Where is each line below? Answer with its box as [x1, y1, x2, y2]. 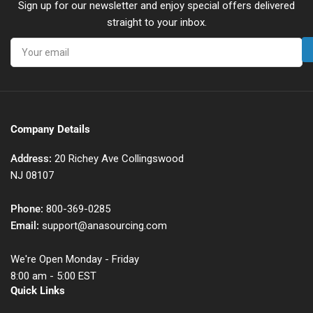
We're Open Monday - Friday [10, 253, 139, 266]
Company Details [10, 123, 90, 136]
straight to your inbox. [106, 16, 207, 29]
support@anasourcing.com [42, 219, 167, 233]
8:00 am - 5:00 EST [10, 270, 96, 283]
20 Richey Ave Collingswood [54, 152, 184, 166]
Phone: [10, 203, 46, 216]
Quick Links [10, 284, 65, 298]
